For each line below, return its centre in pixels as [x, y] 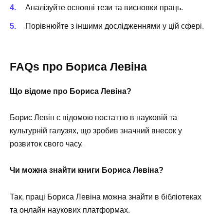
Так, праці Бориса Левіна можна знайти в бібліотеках [106, 197]
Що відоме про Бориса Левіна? [71, 91]
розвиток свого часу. [46, 144]
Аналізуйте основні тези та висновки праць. [104, 7]
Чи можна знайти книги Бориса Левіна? [87, 170]
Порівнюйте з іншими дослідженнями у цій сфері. [115, 26]
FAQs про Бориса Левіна [78, 67]
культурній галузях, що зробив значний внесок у [96, 131]
